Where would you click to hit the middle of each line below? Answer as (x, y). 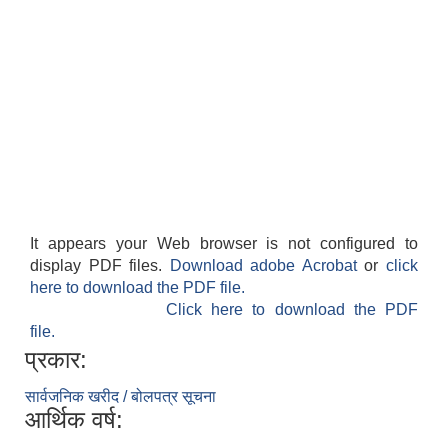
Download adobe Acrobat (267, 266)
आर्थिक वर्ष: (74, 420)
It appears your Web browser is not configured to (224, 244)
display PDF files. (100, 266)
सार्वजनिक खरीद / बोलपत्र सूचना (120, 397)
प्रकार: (56, 360)
